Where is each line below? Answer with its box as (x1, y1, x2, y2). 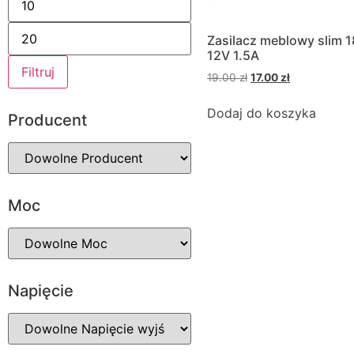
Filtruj (21, 64, 55, 80)
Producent (8, 111, 87, 130)
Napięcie (8, 281, 73, 300)
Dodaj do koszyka (207, 104, 316, 121)
